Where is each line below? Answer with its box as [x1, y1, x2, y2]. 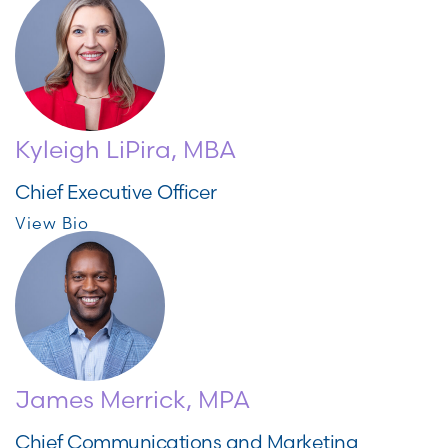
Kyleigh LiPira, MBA [15, 135, 236, 164]
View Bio [15, 213, 89, 233]
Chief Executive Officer [15, 180, 217, 204]
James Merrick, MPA [15, 385, 250, 414]
